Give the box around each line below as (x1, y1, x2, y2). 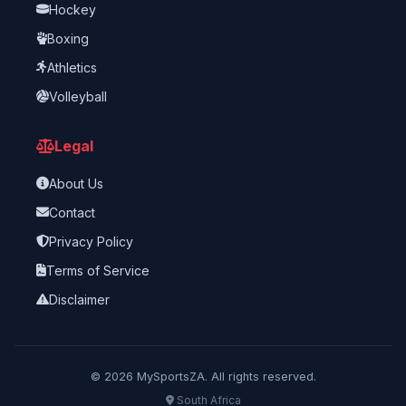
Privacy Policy (49, 233, 133, 249)
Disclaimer (49, 291, 110, 307)
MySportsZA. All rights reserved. (132, 370, 316, 384)
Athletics (47, 59, 97, 75)
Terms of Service (46, 262, 150, 278)
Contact (49, 204, 95, 220)
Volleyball (49, 88, 107, 104)
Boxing (47, 30, 89, 46)
